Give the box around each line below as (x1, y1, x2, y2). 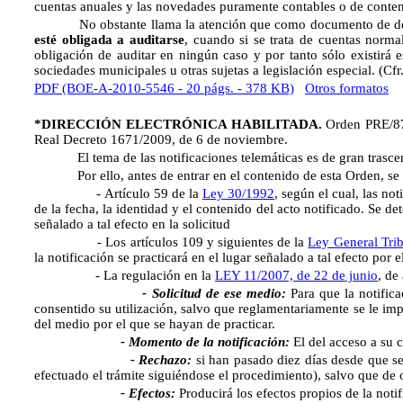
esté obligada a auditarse (34, 32, 184, 47)
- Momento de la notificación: (121, 335, 290, 349)
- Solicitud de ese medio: (142, 286, 286, 300)
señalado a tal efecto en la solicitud (34, 217, 230, 231)
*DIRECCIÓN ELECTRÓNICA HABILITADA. (34, 117, 327, 131)
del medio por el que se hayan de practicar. (34, 317, 275, 331)
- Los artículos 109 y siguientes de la (34, 235, 309, 249)
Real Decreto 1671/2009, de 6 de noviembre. (34, 132, 288, 147)
